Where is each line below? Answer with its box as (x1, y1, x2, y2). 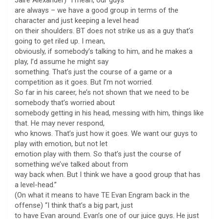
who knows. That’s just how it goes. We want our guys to (15, 129, 197, 138)
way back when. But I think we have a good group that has (15, 170, 200, 179)
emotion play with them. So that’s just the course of (15, 149, 181, 158)
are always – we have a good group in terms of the (15, 5, 178, 15)
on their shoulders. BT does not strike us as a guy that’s (15, 26, 194, 35)
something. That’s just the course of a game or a (15, 67, 172, 76)
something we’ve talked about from (15, 159, 128, 169)
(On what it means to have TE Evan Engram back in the (15, 190, 190, 199)
